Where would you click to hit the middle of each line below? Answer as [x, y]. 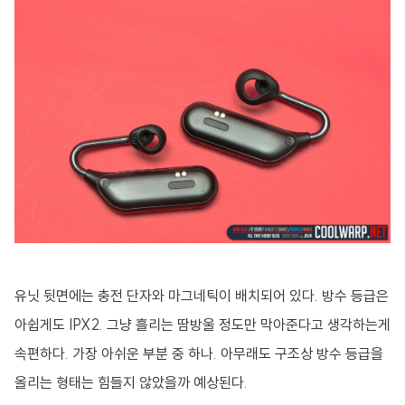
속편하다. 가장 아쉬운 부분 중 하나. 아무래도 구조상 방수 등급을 [199, 354]
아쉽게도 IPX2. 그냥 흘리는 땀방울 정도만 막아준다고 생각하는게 [202, 325]
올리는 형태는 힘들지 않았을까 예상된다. [131, 383]
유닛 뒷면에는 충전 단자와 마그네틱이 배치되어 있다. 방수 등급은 [202, 296]
